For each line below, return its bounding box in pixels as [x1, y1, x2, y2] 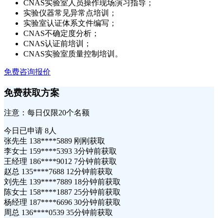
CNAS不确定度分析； [23, 29, 99, 37]
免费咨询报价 [4, 68, 51, 76]
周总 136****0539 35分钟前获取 [4, 208, 113, 217]
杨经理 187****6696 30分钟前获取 [4, 198, 121, 207]
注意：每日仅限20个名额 [4, 109, 90, 117]
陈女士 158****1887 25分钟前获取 [4, 188, 121, 197]
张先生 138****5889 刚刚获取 [4, 137, 105, 145]
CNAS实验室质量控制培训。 [23, 50, 123, 58]
